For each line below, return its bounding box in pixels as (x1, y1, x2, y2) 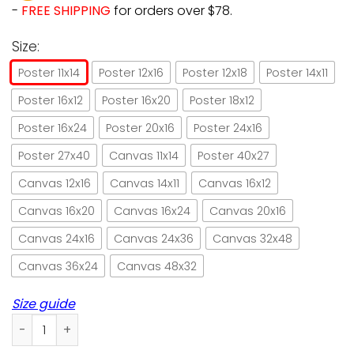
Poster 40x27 (198, 147, 269, 164)
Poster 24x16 (194, 119, 262, 136)
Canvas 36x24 (18, 258, 98, 274)
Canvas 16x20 (18, 202, 95, 219)
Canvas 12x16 (18, 175, 91, 191)
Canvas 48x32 (117, 258, 197, 274)
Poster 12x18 (183, 64, 247, 81)
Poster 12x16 (99, 64, 164, 81)
